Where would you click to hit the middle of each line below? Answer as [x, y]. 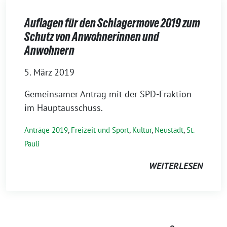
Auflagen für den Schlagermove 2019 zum [112, 23]
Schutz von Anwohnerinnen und [92, 37]
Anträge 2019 [46, 130]
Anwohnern [49, 50]
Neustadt [169, 130]
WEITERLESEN [176, 166]
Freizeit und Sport [100, 130]
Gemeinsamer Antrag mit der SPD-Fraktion [108, 94]
